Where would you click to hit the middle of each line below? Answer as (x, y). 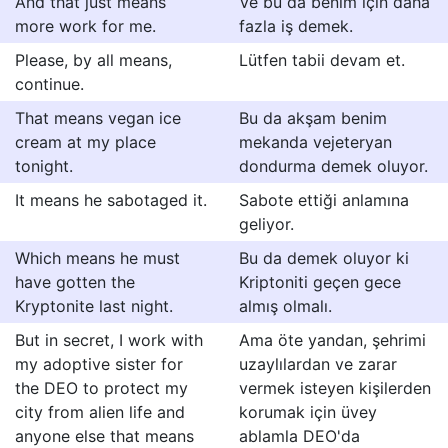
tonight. (44, 166)
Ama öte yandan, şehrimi (332, 340)
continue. (49, 84)
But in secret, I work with (109, 340)
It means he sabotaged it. (111, 200)
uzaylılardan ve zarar (318, 364)
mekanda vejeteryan (315, 142)
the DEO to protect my (101, 388)
